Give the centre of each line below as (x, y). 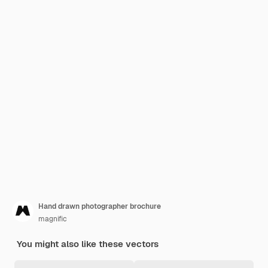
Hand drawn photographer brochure (100, 206)
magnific (53, 219)
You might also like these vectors (88, 244)
